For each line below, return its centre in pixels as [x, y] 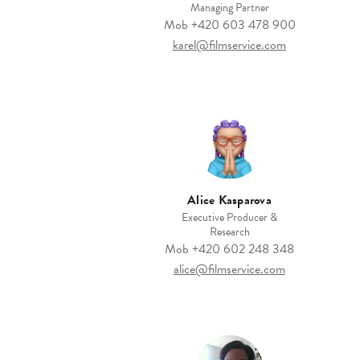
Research [229, 232]
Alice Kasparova [229, 200]
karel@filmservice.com [229, 45]
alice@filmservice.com [229, 270]
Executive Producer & [229, 218]
